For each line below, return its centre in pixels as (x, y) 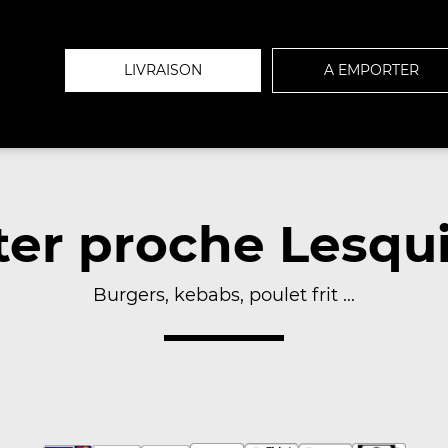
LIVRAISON (163, 70)
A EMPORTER (371, 70)
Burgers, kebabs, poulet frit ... (224, 295)
